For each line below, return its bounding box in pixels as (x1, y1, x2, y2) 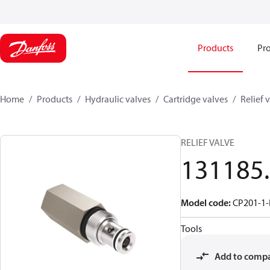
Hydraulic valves (85, 93, 151, 105)
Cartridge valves (163, 93, 228, 105)
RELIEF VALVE (181, 136, 234, 148)
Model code (181, 196, 228, 209)
